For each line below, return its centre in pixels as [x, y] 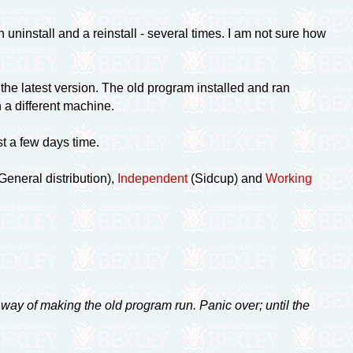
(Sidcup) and [226, 178]
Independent [152, 178]
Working [288, 178]
